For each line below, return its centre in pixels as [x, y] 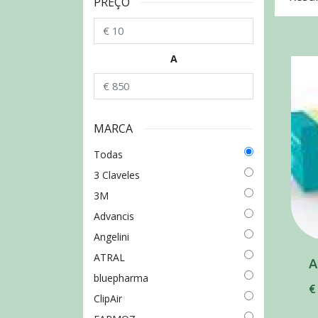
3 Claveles [117, 175]
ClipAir [108, 299]
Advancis [114, 216]
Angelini [111, 237]
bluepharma [121, 278]
